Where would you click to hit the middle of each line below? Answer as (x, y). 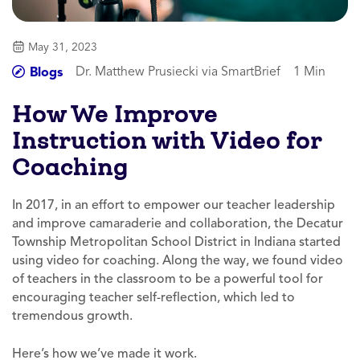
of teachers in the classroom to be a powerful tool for (168, 279)
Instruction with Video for (167, 141)
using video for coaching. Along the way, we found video (178, 261)
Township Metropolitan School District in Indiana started (176, 242)
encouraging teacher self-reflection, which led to (153, 298)
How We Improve (115, 114)
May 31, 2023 (63, 47)
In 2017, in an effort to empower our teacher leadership (174, 205)
